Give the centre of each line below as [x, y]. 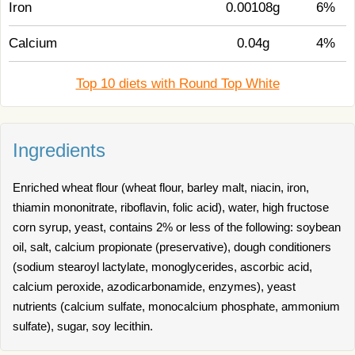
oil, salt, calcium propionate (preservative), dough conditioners [172, 247]
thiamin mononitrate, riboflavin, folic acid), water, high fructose [171, 207]
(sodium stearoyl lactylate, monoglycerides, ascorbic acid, [162, 267]
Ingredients [59, 150]
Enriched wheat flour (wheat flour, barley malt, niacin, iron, [161, 187]
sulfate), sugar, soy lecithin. [83, 326]
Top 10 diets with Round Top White [177, 84]
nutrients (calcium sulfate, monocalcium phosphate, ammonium [176, 306]
